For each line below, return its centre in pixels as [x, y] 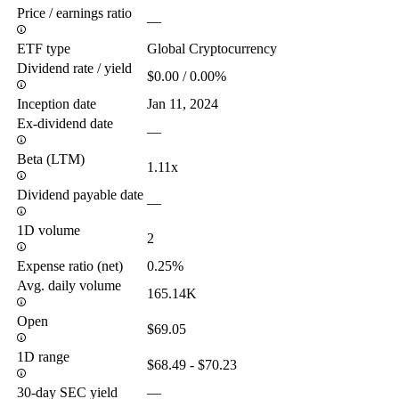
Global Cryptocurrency [212, 48]
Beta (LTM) [51, 159]
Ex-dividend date [65, 123]
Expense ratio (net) [70, 265]
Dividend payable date [80, 194]
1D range [43, 356]
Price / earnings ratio [74, 12]
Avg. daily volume [69, 285]
